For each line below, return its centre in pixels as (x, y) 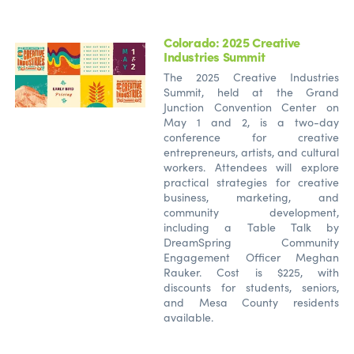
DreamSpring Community (251, 242)
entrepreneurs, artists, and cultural (251, 152)
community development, (251, 212)
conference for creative (251, 137)
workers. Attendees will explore (251, 167)
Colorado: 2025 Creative (232, 41)
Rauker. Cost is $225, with (251, 272)
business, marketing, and (251, 197)
